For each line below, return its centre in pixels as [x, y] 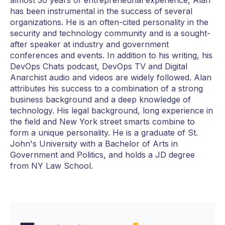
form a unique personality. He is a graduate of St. [104, 132]
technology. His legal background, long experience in [111, 110]
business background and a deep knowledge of [100, 99]
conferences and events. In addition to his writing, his [111, 55]
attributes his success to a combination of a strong [106, 88]
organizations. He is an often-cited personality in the [109, 22]
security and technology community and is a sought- [110, 33]
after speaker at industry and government [89, 44]
